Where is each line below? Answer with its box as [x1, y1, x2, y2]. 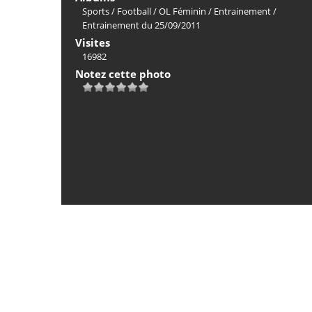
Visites [75, 36, 110, 49]
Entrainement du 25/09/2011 [82, 19, 201, 31]
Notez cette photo [75, 67, 171, 81]
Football [117, 5, 151, 17]
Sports [82, 5, 109, 17]
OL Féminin [159, 5, 206, 17]
